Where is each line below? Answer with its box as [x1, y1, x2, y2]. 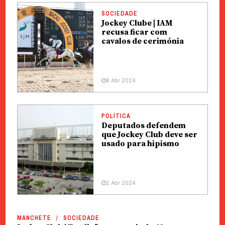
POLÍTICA [101, 112, 131, 120]
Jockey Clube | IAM [101, 18, 172, 28]
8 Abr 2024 [105, 77, 136, 84]
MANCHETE [17, 214, 51, 222]
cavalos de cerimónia [101, 36, 184, 46]
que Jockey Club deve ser [101, 130, 197, 140]
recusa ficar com [101, 27, 167, 37]
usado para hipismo [101, 139, 179, 149]
